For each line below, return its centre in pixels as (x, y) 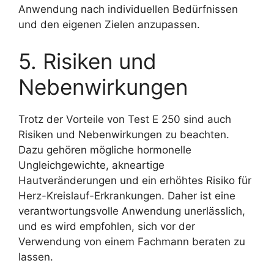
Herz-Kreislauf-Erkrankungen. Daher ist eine (127, 195)
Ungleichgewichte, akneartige (91, 165)
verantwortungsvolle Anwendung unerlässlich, (132, 211)
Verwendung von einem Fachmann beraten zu (132, 241)
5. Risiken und (87, 61)
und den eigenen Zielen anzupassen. (109, 24)
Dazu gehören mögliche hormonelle (105, 150)
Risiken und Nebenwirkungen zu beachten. (124, 134)
